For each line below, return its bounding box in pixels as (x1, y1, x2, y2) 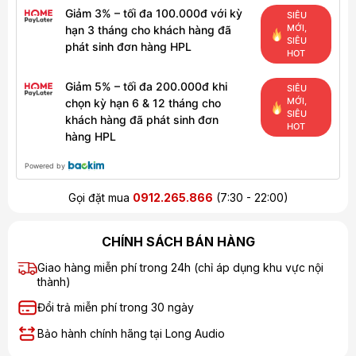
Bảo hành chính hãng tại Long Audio (37, 327, 225, 340)
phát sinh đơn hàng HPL (65, 40, 192, 53)
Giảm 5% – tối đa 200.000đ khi (65, 79, 227, 93)
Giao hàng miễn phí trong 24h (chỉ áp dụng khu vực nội (37, 261, 323, 274)
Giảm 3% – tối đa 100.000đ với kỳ (65, 6, 242, 20)
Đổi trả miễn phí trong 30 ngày (37, 300, 194, 314)
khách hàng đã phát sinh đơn (65, 113, 219, 126)
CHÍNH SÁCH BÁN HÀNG (101, 234, 255, 250)
